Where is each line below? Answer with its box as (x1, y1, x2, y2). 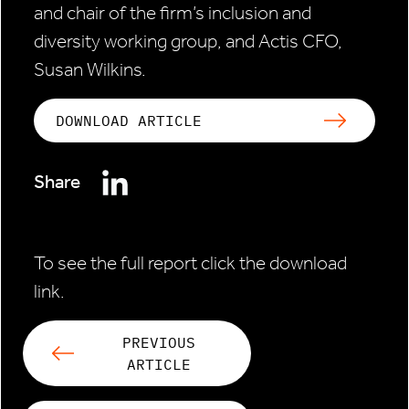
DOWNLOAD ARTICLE (56, 111, 202, 131)
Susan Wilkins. (34, 58, 146, 81)
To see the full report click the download (34, 252, 347, 275)
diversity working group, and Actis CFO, (34, 30, 342, 53)
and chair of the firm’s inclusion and (34, 2, 311, 25)
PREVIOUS (122, 333, 195, 352)
